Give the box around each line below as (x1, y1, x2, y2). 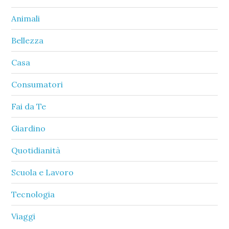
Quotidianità (11, 145, 61, 155)
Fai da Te (11, 101, 47, 111)
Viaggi (11, 211, 36, 221)
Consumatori (11, 79, 63, 89)
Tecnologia (11, 189, 55, 199)
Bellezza (11, 35, 44, 45)
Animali (11, 13, 40, 24)
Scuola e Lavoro (11, 167, 74, 177)
